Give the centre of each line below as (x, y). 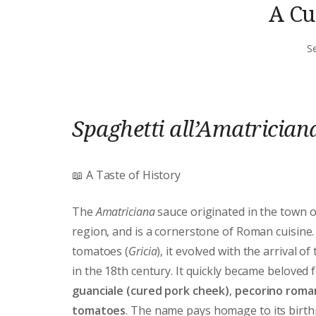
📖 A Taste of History (126, 175)
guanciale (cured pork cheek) (151, 291)
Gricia (143, 251)
